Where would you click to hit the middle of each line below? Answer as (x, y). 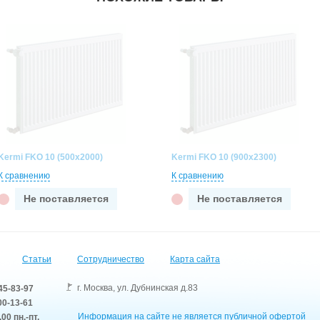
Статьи (37, 259)
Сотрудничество (111, 259)
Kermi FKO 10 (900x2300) (224, 157)
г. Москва (95, 288)
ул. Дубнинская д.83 (157, 288)
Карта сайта (195, 259)
